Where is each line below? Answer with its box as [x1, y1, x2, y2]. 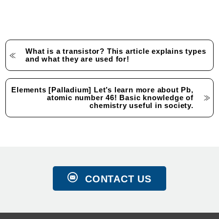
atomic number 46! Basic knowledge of [46, 94, 194, 102]
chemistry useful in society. [89, 102, 194, 110]
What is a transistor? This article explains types [25, 47, 206, 56]
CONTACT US [85, 174, 152, 185]
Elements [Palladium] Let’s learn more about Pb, [11, 86, 194, 94]
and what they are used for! [25, 55, 130, 64]
